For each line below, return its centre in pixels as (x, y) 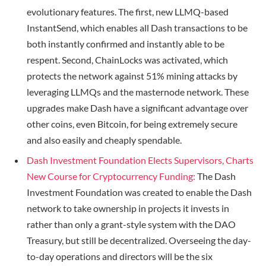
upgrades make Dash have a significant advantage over (137, 108)
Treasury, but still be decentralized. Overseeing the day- (139, 240)
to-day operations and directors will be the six (120, 256)
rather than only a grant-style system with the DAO (131, 224)
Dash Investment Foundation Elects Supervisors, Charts (140, 160)
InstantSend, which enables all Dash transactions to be (137, 28)
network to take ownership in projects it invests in (128, 208)
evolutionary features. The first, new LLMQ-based (128, 12)
